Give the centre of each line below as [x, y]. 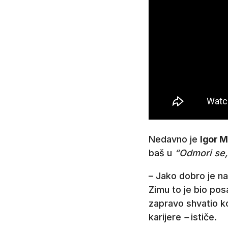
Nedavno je [174, 139]
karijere [165, 217]
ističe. [203, 217]
